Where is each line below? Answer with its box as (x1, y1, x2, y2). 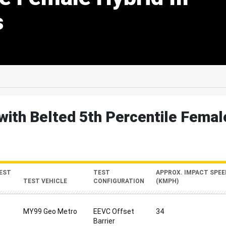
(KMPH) (156, 178, 179, 185)
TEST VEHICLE (23, 178, 67, 185)
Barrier (93, 217, 115, 225)
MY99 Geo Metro (23, 207, 77, 215)
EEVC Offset (93, 207, 134, 215)
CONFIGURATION (93, 178, 144, 185)
